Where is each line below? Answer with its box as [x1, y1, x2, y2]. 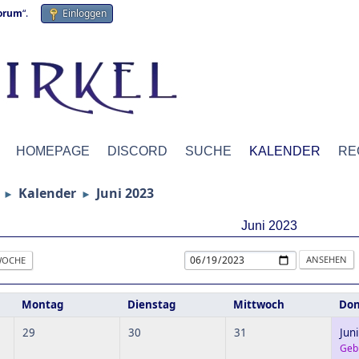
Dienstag [127, 297, 175, 312]
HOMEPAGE [16, 144, 90, 158]
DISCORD [107, 144, 167, 158]
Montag [22, 297, 63, 312]
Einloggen [63, 6, 107, 20]
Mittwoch [233, 297, 284, 312]
